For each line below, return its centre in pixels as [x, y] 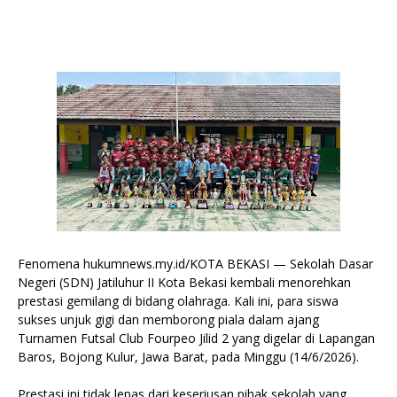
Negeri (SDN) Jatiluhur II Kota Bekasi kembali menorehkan [184, 282]
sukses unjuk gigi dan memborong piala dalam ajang [168, 319]
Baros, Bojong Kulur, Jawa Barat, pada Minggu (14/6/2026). [188, 357]
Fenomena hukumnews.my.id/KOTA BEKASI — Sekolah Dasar [195, 264]
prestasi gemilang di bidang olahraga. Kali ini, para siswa [178, 301]
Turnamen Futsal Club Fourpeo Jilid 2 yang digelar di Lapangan [196, 338]
